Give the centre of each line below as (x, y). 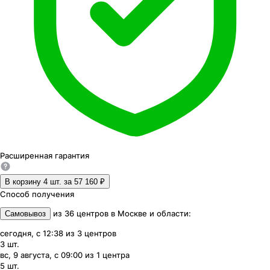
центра (116, 255)
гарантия (72, 156)
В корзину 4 (26, 182)
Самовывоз (25, 214)
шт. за (62, 182)
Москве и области (153, 214)
